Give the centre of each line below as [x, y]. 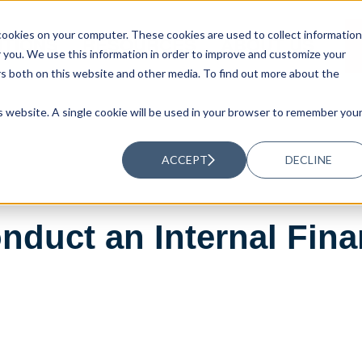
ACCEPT [184, 159]
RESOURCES [140, 45]
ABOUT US [268, 45]
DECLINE [309, 159]
